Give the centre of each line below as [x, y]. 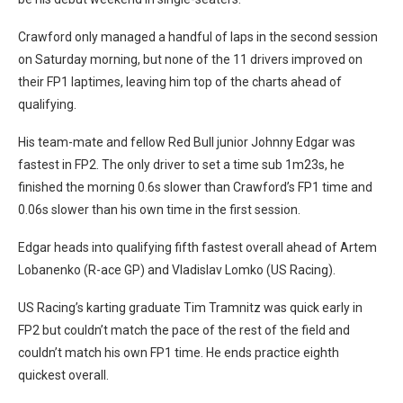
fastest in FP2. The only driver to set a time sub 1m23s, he [181, 164]
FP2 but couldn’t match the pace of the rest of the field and [184, 330]
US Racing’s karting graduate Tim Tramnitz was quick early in [190, 307]
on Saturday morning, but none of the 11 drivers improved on [190, 59]
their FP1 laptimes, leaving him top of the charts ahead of [180, 81]
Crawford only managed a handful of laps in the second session [198, 36]
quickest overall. [63, 375]
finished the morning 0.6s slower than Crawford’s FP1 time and [195, 187]
